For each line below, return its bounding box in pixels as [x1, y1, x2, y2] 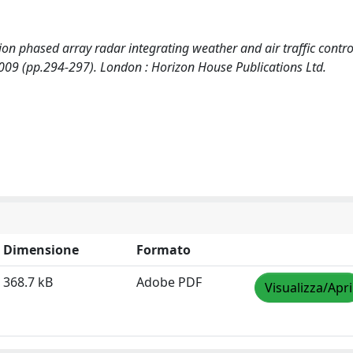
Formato [136, 241, 191, 258]
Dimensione [3, 241, 79, 258]
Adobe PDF [136, 273, 202, 291]
